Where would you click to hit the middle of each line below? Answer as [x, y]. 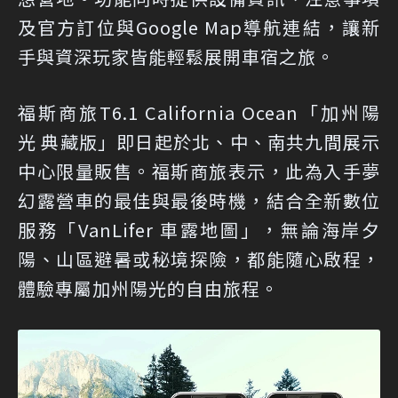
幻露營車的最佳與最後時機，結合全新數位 [199, 200]
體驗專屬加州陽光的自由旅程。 [148, 288]
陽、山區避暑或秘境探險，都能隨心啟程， [199, 259]
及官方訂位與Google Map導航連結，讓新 [199, 27]
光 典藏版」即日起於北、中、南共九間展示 [199, 141]
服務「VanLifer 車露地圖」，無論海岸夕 [199, 229]
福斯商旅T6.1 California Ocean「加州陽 [199, 112]
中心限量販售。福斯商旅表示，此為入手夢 [199, 171]
